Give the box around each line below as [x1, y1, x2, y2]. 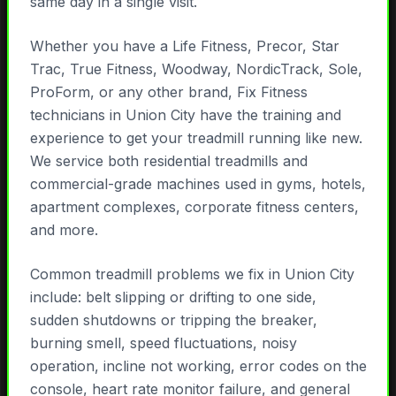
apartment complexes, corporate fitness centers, [29, 198, 359, 217]
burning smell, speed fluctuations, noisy [29, 334, 297, 353]
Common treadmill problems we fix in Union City [29, 265, 354, 284]
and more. [29, 221, 98, 240]
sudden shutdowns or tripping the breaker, [29, 311, 317, 330]
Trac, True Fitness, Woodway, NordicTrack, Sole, [29, 60, 362, 79]
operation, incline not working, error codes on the [29, 357, 367, 376]
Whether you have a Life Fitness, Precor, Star [29, 37, 339, 56]
